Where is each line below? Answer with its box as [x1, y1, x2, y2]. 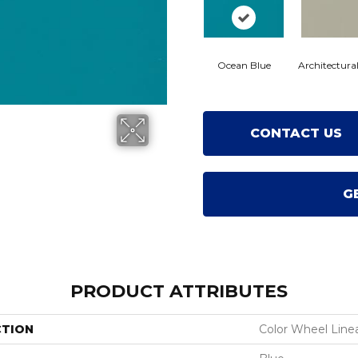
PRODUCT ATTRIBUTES [70, 280, 288, 302]
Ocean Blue [217, 59, 271, 71]
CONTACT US [249, 125, 342, 141]
